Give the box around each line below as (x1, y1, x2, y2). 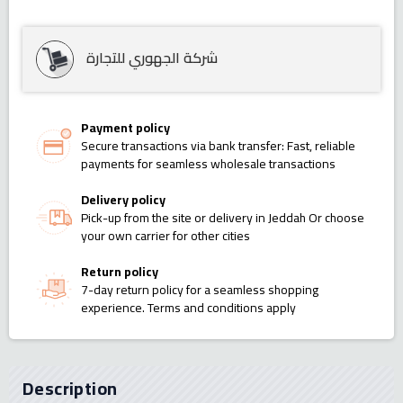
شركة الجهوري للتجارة (86, 43, 218, 71)
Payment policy (81, 116, 170, 140)
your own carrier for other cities (81, 224, 250, 248)
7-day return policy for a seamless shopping (81, 278, 318, 302)
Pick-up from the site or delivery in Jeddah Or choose (81, 206, 364, 230)
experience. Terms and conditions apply (81, 296, 296, 320)
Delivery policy (81, 188, 166, 212)
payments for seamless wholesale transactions (81, 152, 336, 176)
